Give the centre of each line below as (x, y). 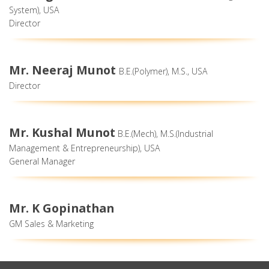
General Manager (42, 161)
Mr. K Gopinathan (62, 208)
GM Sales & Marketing (51, 223)
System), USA (34, 10)
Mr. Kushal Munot (62, 132)
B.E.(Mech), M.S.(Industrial (164, 133)
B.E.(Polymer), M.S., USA (163, 71)
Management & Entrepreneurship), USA (84, 148)
